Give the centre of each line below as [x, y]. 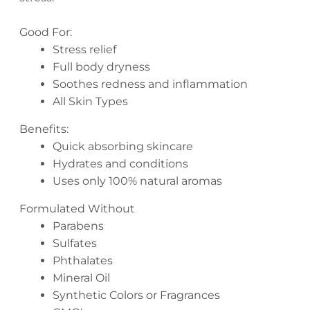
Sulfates [74, 243]
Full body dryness [101, 66]
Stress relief [84, 49]
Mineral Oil [81, 277]
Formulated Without [77, 208]
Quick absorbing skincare [122, 146]
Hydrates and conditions [120, 163]
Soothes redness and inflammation [150, 84]
